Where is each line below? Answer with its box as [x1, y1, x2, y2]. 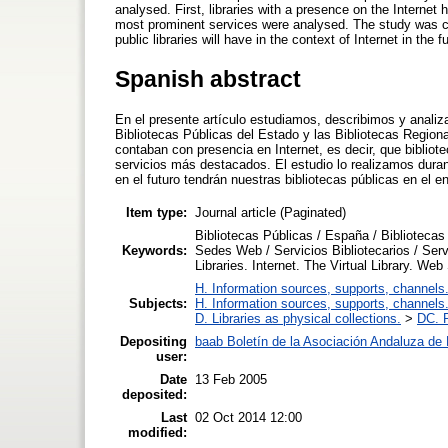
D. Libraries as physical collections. [195, 310, 401, 326]
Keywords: [122, 242, 187, 258]
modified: [128, 424, 187, 440]
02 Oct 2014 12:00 [195, 409, 302, 425]
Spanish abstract [115, 65, 301, 92]
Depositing [120, 333, 187, 349]
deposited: [122, 386, 187, 402]
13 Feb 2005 [195, 371, 267, 387]
